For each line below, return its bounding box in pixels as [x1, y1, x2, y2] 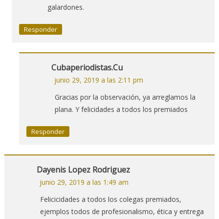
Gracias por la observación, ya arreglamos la [54, 92, 196, 102]
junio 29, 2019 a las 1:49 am [39, 177, 129, 187]
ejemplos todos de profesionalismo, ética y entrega [40, 206, 204, 216]
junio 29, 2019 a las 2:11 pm [54, 75, 143, 85]
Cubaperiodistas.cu [51, 62, 123, 73]
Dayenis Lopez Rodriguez [36, 164, 130, 175]
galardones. [47, 2, 84, 12]
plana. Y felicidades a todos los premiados [54, 104, 188, 114]
